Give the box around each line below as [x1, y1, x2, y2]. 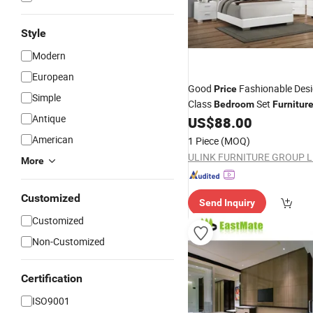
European [32, 70, 74, 83]
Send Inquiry [199, 197, 255, 208]
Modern [32, 49, 66, 62]
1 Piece [188, 134, 219, 147]
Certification [21, 272, 82, 285]
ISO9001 [32, 294, 70, 307]
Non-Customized [32, 235, 105, 248]
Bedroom [214, 99, 254, 110]
